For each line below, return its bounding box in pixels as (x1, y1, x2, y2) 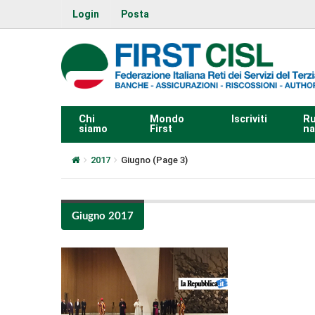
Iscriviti (231, 112, 267, 125)
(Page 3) (150, 154, 188, 165)
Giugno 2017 (72, 210, 134, 221)
